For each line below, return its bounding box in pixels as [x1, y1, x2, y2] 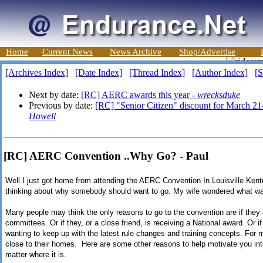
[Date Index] [75, 68, 122, 77]
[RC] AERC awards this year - [81, 90, 197, 100]
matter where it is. [5, 250, 66, 259]
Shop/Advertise [179, 47, 235, 56]
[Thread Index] [129, 68, 185, 77]
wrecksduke [197, 90, 240, 100]
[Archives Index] [5, 68, 68, 77]
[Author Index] [192, 68, 248, 77]
